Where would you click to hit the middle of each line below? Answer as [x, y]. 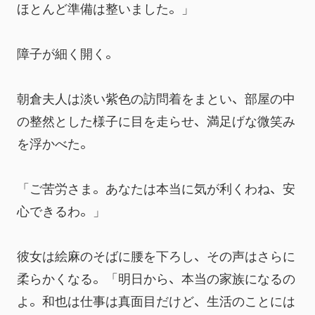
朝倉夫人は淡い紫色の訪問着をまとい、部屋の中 [156, 98]
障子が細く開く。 [67, 53]
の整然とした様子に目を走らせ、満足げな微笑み [156, 120]
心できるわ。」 [61, 210]
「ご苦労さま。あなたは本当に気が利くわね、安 [156, 188]
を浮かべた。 [55, 143]
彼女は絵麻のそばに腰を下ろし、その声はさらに [156, 255]
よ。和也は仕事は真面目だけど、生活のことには [156, 300]
